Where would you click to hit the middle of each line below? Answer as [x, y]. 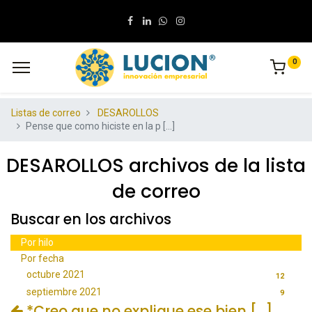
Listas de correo [46, 113]
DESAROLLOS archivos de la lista [156, 166]
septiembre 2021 [64, 291]
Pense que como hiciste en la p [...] [100, 126]
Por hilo [37, 243]
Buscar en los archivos [91, 220]
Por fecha [42, 259]
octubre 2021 [56, 275]
